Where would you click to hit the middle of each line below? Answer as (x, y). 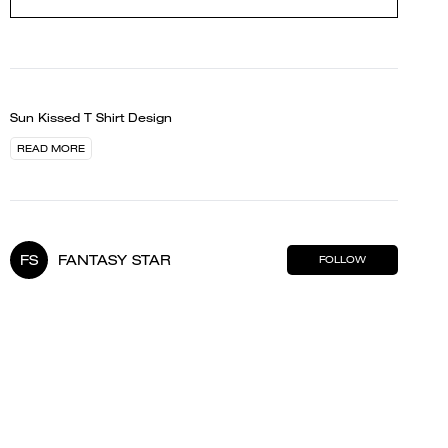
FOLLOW (342, 259)
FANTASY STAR (114, 260)
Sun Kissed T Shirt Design (91, 117)
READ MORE (51, 148)
